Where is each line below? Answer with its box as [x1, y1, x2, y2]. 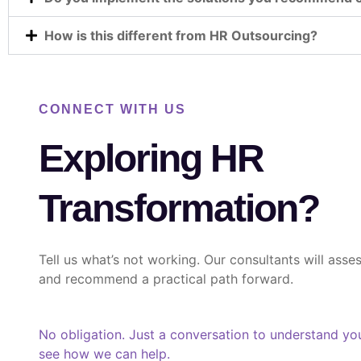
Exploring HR [39, 136, 263, 180]
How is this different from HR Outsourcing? [44, 27, 317, 44]
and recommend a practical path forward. [39, 270, 293, 287]
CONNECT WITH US [39, 102, 186, 116]
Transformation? [39, 186, 319, 230]
